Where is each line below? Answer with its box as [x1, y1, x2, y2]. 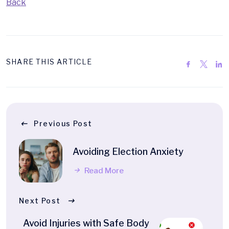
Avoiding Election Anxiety [73, 146, 184, 157]
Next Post [19, 196, 61, 205]
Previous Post [34, 119, 93, 128]
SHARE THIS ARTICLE [6, 57, 93, 66]
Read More [83, 166, 124, 176]
